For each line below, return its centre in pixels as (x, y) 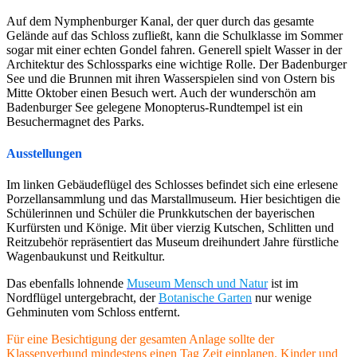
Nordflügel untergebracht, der (82, 297)
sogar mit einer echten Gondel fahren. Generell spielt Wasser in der (174, 50)
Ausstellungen (44, 153)
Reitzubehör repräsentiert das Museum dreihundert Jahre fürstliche (173, 241)
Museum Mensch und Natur (197, 283)
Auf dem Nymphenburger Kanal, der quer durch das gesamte (160, 22)
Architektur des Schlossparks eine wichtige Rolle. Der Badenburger (177, 65)
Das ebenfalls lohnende (67, 283)
